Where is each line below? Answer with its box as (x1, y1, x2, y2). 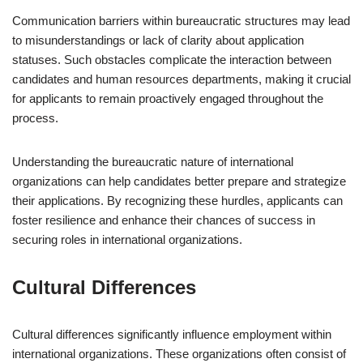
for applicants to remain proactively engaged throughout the (12, 92, 323, 105)
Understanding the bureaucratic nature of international (12, 155, 293, 169)
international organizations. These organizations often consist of (12, 347, 346, 361)
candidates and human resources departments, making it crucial (12, 72, 351, 86)
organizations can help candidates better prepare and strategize (12, 174, 346, 188)
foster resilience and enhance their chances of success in (12, 213, 315, 227)
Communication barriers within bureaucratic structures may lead (12, 14, 350, 28)
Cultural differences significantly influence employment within (12, 327, 331, 341)
